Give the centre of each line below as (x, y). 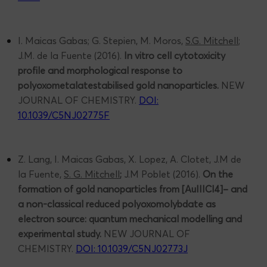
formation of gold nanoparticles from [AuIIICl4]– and (133, 189)
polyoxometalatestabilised (76, 86)
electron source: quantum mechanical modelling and (130, 219)
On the (218, 174)
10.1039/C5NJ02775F (64, 115)
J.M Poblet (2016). (163, 174)
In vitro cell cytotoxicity (175, 56)
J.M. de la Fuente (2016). (71, 56)
